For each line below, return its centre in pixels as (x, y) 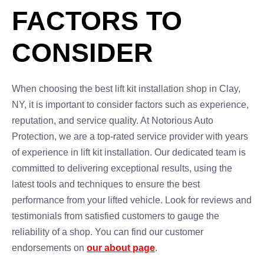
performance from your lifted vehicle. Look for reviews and (132, 200)
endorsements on (49, 248)
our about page (121, 248)
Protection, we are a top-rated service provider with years (130, 136)
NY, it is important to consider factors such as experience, (130, 105)
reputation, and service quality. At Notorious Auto (113, 121)
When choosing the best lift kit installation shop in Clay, (126, 89)
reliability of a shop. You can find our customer (108, 232)
